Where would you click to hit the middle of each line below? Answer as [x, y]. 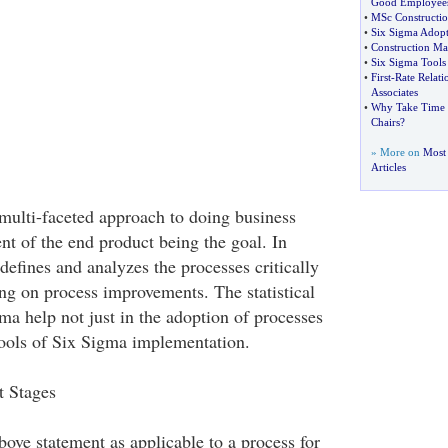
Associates [394, 92]
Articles [388, 167]
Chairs [385, 122]
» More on [396, 152]
